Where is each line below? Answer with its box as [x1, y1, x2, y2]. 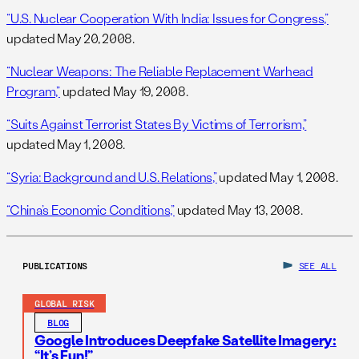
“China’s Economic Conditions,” [6, 201, 175, 219]
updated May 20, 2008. [6, 30, 135, 47]
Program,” [6, 83, 60, 100]
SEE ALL [298, 260, 337, 272]
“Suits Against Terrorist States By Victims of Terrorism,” [6, 115, 307, 133]
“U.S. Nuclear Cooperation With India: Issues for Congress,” [6, 10, 329, 27]
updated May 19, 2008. [59, 83, 188, 100]
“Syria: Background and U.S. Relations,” [6, 168, 217, 186]
